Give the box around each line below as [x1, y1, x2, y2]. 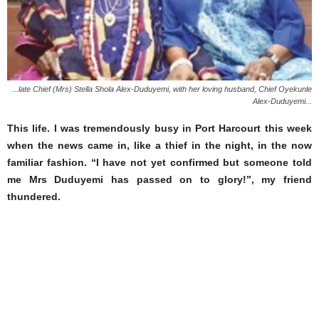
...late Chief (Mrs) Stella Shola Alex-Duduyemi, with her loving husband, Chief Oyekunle [12, 85, 312, 94]
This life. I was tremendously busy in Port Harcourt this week [7, 122, 312, 135]
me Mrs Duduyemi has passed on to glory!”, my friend [7, 174, 312, 186]
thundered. [7, 191, 61, 203]
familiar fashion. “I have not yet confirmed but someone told [7, 157, 312, 169]
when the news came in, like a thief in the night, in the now [7, 140, 312, 152]
